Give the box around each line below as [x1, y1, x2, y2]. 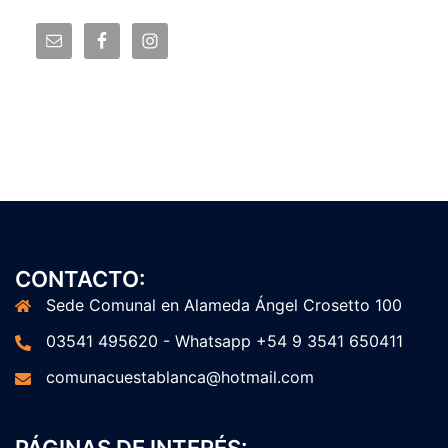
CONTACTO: [15, 265, 145, 292]
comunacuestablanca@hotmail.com [46, 366, 314, 387]
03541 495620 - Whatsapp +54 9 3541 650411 [46, 330, 403, 351]
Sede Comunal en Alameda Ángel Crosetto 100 [46, 294, 402, 315]
